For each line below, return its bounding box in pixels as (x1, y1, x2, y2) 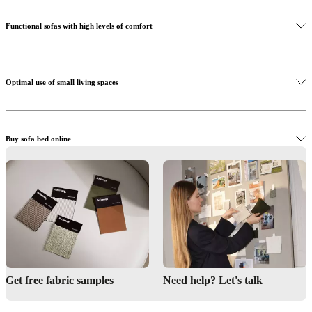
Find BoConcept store (6, 191, 79, 200)
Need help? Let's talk (163, 274, 263, 286)
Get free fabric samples (6, 274, 114, 286)
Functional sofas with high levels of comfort (6, 22, 153, 31)
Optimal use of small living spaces (6, 78, 118, 87)
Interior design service (6, 235, 102, 248)
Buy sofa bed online (6, 134, 71, 143)
